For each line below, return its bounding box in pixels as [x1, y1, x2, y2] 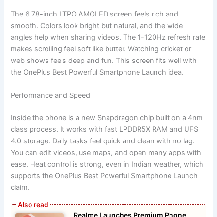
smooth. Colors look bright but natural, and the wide [11, 21, 183, 31]
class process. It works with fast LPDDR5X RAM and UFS [11, 124, 199, 134]
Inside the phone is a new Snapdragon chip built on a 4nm [11, 113, 203, 122]
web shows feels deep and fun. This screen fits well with [11, 56, 197, 65]
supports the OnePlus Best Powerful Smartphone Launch [11, 171, 198, 180]
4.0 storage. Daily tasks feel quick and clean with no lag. [11, 136, 195, 145]
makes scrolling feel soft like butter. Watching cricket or [11, 45, 192, 54]
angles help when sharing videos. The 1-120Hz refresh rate [11, 33, 206, 42]
